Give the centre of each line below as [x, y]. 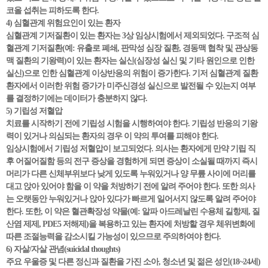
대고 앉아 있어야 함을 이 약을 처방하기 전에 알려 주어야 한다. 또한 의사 [130, 186]
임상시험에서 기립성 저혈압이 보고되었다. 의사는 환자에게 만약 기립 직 [131, 149]
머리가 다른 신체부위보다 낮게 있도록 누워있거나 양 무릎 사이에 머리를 [131, 174]
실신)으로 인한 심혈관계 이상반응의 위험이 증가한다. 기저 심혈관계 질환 [132, 73]
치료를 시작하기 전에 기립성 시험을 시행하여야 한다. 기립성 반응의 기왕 [132, 124]
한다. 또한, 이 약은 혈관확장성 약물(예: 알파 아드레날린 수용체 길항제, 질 [133, 211]
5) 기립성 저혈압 [34, 111]
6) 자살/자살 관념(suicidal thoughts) [63, 249]
